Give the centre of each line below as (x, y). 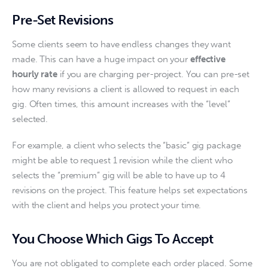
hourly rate (35, 74)
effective (209, 59)
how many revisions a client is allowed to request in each (127, 89)
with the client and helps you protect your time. (108, 205)
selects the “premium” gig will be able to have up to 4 (120, 175)
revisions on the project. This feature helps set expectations (131, 190)
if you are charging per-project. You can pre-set (155, 74)
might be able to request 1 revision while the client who (124, 160)
